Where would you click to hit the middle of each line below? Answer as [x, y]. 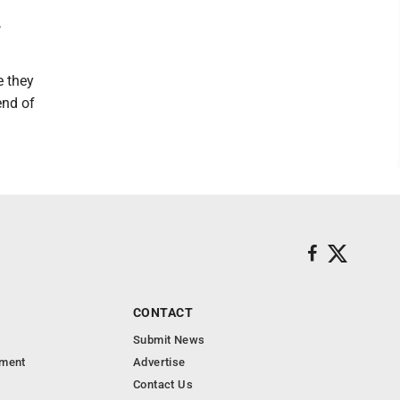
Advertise [159, 362]
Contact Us [163, 384]
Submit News [169, 340]
